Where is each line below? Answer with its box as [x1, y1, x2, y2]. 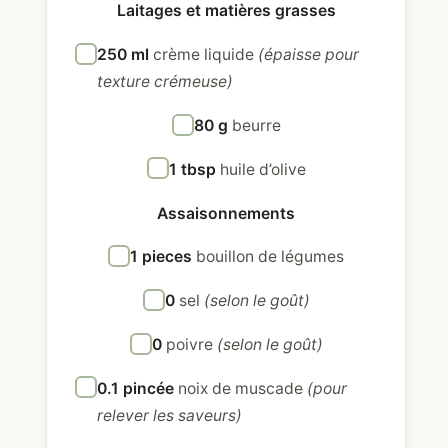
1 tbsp [168, 159, 220, 179]
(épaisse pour [258, 45, 359, 65]
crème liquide [153, 45, 258, 65]
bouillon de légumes [196, 247, 345, 267]
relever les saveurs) [97, 405, 242, 425]
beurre [231, 116, 281, 136]
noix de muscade [178, 378, 307, 398]
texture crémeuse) [97, 72, 233, 92]
